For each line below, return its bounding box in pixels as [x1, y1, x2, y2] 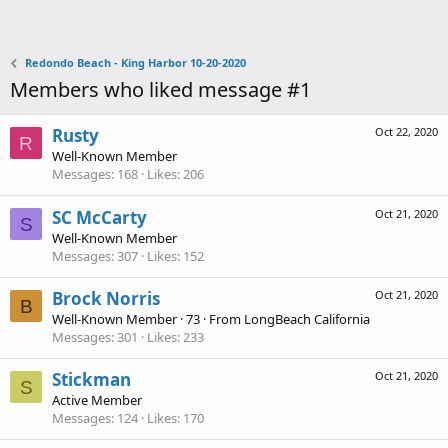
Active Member [52, 391, 142, 410]
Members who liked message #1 [10, 76, 311, 103]
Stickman [52, 368, 131, 392]
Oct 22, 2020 [375, 124, 438, 140]
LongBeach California [244, 309, 370, 328]
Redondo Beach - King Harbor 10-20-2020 [25, 55, 247, 70]
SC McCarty [52, 205, 147, 229]
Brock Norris [52, 286, 160, 310]
